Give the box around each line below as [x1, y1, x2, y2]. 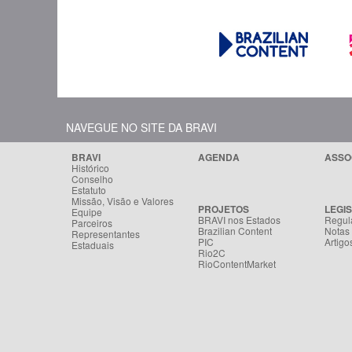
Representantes [71, 226, 140, 240]
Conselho [71, 171, 113, 185]
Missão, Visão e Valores [71, 193, 174, 207]
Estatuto [71, 182, 106, 196]
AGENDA [198, 149, 240, 164]
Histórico [71, 160, 109, 174]
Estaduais [71, 237, 114, 251]
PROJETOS [198, 201, 249, 216]
